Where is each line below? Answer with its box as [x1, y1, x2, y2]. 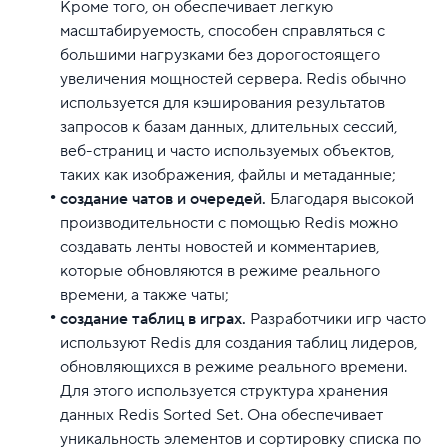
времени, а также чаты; [60, 284, 229, 305]
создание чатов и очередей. [60, 188, 266, 209]
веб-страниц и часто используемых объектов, [60, 140, 394, 161]
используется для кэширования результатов [60, 92, 385, 113]
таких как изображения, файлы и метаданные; [60, 164, 396, 185]
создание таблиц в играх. [60, 308, 246, 329]
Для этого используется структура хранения [60, 380, 388, 401]
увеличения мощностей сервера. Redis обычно [60, 68, 406, 89]
